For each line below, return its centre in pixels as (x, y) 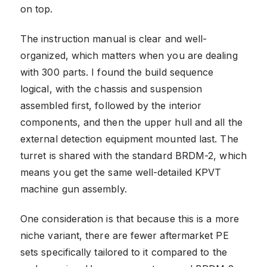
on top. (37, 9)
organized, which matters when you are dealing (129, 55)
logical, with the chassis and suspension (111, 89)
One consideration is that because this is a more (130, 218)
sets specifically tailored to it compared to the (124, 252)
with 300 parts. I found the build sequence (117, 72)
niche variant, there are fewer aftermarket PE (125, 235)
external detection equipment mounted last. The (129, 139)
